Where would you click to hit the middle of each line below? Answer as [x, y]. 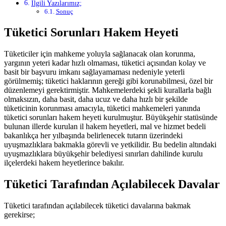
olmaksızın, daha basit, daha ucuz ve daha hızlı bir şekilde [96, 99]
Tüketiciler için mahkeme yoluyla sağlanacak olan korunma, [100, 54]
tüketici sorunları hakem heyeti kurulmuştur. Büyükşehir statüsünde [111, 117]
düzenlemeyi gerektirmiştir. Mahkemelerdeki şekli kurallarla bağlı [108, 90]
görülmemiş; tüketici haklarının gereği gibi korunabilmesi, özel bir [108, 81]
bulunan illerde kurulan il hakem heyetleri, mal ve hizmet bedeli [105, 126]
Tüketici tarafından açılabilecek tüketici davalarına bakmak [97, 205]
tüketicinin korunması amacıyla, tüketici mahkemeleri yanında [102, 108]
